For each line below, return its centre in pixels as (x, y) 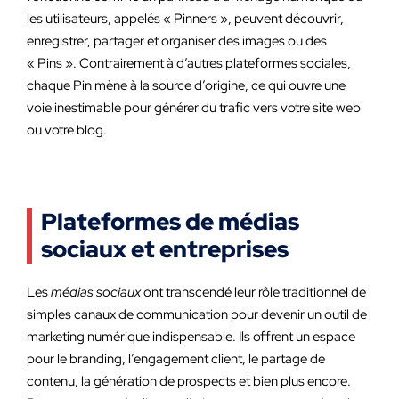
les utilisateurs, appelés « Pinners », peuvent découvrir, (185, 19)
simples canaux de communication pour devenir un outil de (197, 314)
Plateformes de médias (170, 222)
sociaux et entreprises (165, 249)
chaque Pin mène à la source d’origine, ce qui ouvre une (186, 85)
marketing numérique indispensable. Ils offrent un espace (191, 337)
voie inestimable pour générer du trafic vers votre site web (194, 108)
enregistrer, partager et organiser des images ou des (177, 41)
